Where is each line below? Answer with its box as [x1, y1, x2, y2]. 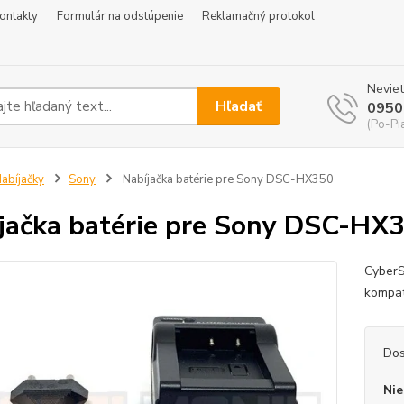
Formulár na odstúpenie [57, 8, 183, 24]
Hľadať [216, 96, 262, 116]
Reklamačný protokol [202, 8, 315, 24]
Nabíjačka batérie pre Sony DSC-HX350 [119, 171, 334, 188]
